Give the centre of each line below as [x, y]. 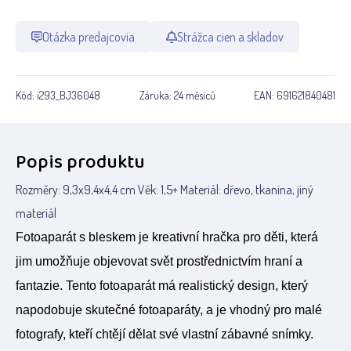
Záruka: [156, 95]
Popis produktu [80, 163]
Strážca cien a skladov [230, 37]
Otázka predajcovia [89, 37]
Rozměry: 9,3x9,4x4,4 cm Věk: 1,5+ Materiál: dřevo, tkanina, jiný [165, 190]
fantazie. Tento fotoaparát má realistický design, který [162, 286]
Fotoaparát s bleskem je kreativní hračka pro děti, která [167, 237]
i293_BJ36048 [69, 95]
